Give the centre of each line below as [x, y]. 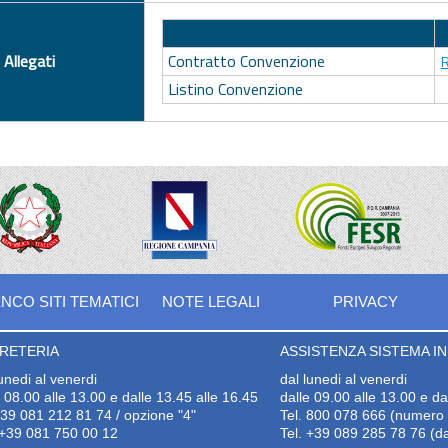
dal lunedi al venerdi [343, 378]
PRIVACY [365, 302]
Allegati [30, 60]
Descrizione [298, 33]
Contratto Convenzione [246, 61]
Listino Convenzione [235, 89]
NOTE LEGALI [210, 302]
